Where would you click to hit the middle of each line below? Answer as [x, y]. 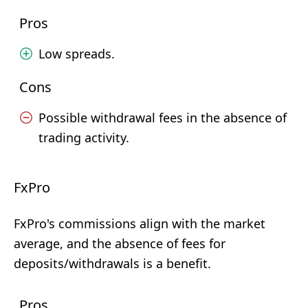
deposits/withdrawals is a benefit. [112, 263]
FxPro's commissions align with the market [140, 223]
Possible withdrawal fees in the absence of [163, 118]
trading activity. [84, 137]
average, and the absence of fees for [120, 243]
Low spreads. [77, 54]
